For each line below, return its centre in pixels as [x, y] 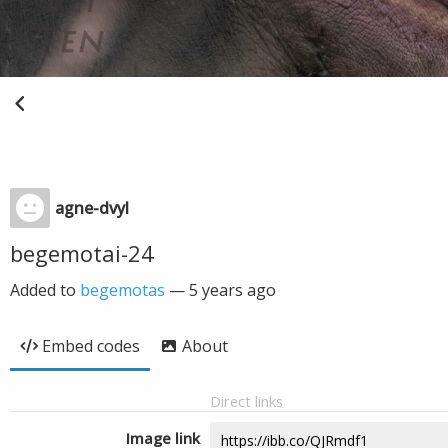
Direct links [246, 401]
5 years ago [232, 290]
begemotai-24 [82, 253]
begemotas [122, 290]
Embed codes [91, 346]
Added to [45, 290]
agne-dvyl [92, 208]
